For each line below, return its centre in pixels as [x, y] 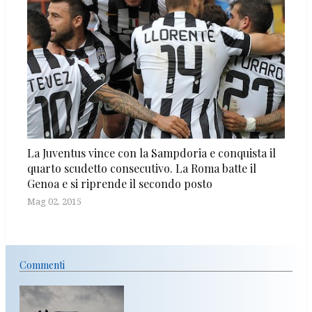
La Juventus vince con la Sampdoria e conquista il [151, 153]
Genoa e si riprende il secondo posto [120, 183]
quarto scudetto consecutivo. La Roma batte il [142, 168]
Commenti [42, 265]
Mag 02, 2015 [54, 201]
